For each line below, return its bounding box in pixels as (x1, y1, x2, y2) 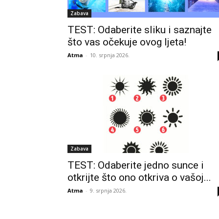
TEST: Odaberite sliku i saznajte (67, 24, 212, 36)
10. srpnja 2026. (90, 51, 130, 59)
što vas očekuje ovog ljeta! (67, 36, 186, 48)
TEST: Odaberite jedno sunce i (67, 159, 204, 171)
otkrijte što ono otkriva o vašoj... (67, 172, 211, 183)
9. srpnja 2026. (90, 187, 127, 194)
